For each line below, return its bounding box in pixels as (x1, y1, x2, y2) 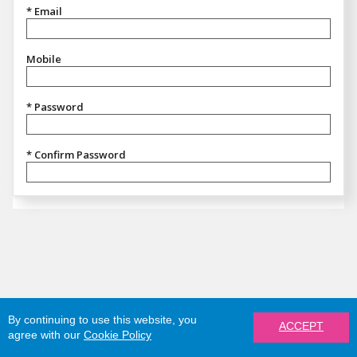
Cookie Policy (84, 329, 151, 341)
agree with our (8, 329, 84, 341)
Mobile (26, 52, 61, 66)
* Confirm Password (26, 147, 126, 162)
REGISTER (297, 333, 343, 347)
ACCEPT (279, 320, 324, 332)
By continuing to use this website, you (8, 314, 197, 326)
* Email (26, 4, 62, 18)
